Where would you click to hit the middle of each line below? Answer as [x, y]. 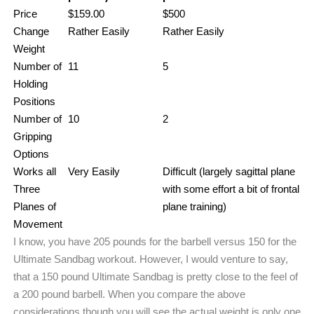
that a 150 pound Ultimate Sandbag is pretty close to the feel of [156, 277]
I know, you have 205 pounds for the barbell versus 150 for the [155, 241]
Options [31, 154]
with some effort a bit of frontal [231, 189]
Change [31, 31]
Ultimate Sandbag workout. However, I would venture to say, [151, 259]
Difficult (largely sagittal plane [229, 171]
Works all [35, 171]
